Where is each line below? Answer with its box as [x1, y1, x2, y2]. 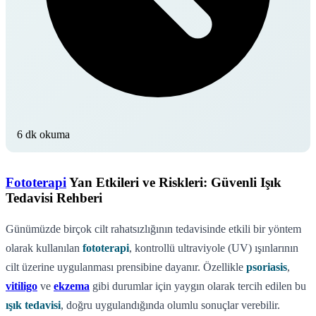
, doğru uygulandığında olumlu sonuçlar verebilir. [61, 298, 280, 311]
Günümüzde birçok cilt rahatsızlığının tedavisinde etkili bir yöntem [6, 222, 301, 235]
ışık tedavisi [6, 298, 61, 311]
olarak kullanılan [6, 241, 83, 254]
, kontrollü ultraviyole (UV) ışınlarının [129, 241, 298, 254]
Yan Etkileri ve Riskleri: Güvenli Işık [66, 174, 281, 190]
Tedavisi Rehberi [6, 190, 102, 205]
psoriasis [246, 260, 287, 273]
